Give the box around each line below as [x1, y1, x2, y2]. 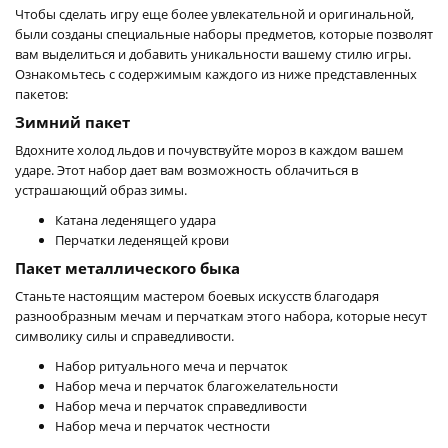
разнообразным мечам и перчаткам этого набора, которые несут [15, 306, 427, 325]
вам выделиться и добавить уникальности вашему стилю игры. [15, 44, 411, 63]
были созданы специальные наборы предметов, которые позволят [15, 24, 433, 43]
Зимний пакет [15, 111, 130, 132]
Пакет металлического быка [15, 257, 240, 278]
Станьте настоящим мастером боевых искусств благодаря [15, 286, 379, 305]
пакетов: [15, 84, 68, 103]
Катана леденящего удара [55, 210, 216, 229]
